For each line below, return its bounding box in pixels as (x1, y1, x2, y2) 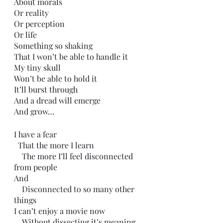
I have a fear (14, 129, 57, 139)
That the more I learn (18, 140, 94, 150)
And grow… (14, 106, 54, 116)
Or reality (14, 7, 51, 18)
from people (14, 162, 57, 172)
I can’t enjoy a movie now (14, 206, 105, 216)
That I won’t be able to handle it (14, 51, 128, 62)
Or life (14, 29, 37, 40)
